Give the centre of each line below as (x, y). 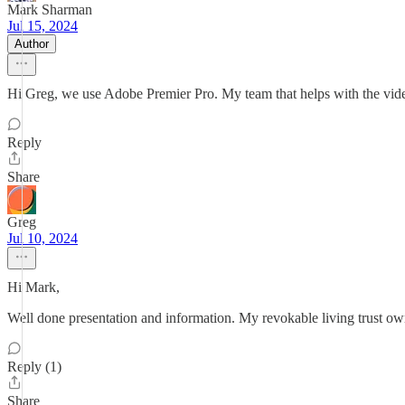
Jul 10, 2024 (42, 238)
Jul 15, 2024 (42, 26)
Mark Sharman (50, 9)
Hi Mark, (33, 287)
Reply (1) (34, 367)
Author (32, 44)
